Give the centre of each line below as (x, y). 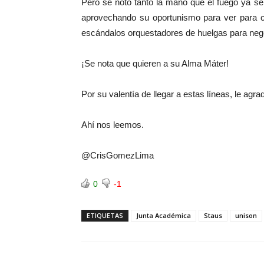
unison (246, 215)
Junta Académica (164, 215)
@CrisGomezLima (118, 155)
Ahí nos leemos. (113, 125)
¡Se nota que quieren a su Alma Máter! (155, 63)
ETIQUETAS (105, 215)
